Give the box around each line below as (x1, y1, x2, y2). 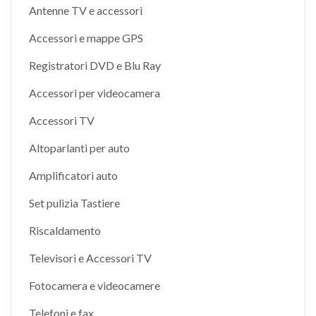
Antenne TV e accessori (29, 4, 142, 17)
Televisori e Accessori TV (29, 251, 152, 265)
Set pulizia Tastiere (29, 196, 120, 209)
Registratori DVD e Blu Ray (29, 59, 161, 72)
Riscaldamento (29, 224, 101, 237)
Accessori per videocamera (29, 86, 160, 99)
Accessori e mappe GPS (29, 31, 143, 44)
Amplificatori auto (29, 169, 118, 182)
